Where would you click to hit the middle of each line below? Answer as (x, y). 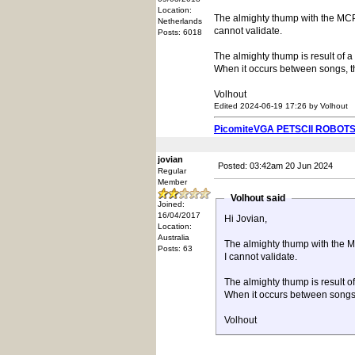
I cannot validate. (261, 257)
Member (172, 182)
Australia (174, 237)
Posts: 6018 (180, 32)
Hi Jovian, (246, 219)
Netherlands (180, 21)
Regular (172, 171)
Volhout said (258, 198)
